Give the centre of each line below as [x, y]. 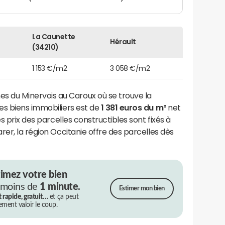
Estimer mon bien [142, 189]
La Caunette [54, 36]
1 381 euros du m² [133, 107]
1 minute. [60, 187]
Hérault [123, 41]
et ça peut [63, 197]
